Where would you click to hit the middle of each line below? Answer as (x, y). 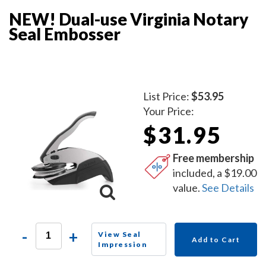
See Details (228, 187)
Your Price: (169, 111)
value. (188, 187)
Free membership (214, 158)
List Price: (167, 96)
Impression (123, 244)
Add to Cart (216, 239)
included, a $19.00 (215, 172)
